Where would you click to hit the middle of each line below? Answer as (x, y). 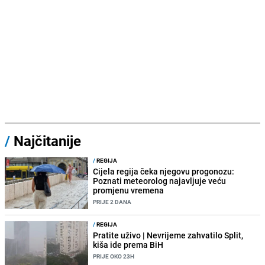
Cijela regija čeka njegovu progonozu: (164, 171)
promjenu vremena (129, 190)
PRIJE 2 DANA (112, 201)
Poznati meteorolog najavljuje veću (160, 180)
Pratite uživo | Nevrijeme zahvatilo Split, (168, 235)
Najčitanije (47, 140)
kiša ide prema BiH (128, 244)
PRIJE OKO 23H (114, 256)
